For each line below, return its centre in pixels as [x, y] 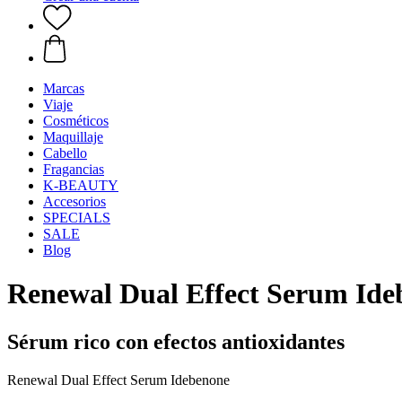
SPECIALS [77, 218]
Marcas [64, 88]
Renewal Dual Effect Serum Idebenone [118, 380]
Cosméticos [76, 121]
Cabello [65, 153]
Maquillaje [73, 137]
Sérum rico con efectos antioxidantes [176, 341]
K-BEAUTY [81, 185]
